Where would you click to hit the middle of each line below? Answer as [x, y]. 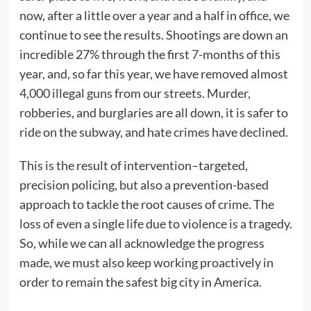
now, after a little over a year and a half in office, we [154, 16]
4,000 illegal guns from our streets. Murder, [135, 93]
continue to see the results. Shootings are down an [153, 35]
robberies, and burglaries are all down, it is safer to [153, 113]
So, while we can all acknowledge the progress [142, 243]
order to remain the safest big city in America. [140, 282]
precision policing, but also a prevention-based [144, 185]
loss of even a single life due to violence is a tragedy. [155, 224]
